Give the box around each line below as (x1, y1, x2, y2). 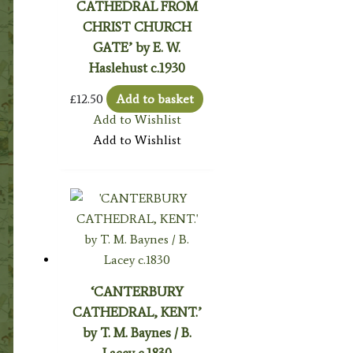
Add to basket (116, 91, 195, 107)
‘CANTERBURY (90, 284, 184, 300)
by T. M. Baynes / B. (82, 325, 191, 341)
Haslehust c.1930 (88, 60, 185, 76)
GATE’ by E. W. (93, 39, 181, 56)
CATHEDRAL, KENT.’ (72, 304, 202, 321)
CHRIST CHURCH (82, 19, 191, 35)
